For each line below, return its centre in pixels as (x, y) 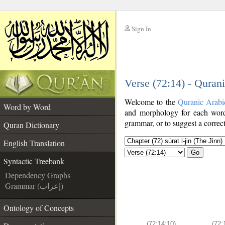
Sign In (141, 29)
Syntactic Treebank (34, 161)
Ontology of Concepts (39, 208)
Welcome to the (151, 102)
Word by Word (27, 107)
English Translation (34, 143)
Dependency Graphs (38, 175)
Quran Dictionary (31, 125)
